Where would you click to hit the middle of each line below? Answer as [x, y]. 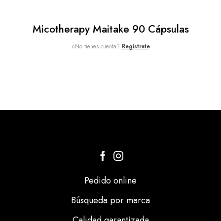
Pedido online [110, 180]
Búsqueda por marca [110, 200]
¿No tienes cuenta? [96, 46]
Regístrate [136, 46]
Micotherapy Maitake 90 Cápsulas [110, 29]
